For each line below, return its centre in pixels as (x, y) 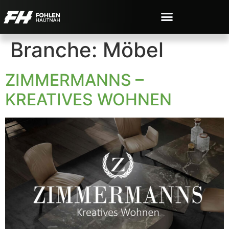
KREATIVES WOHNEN (88, 99)
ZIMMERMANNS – (74, 80)
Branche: (56, 50)
